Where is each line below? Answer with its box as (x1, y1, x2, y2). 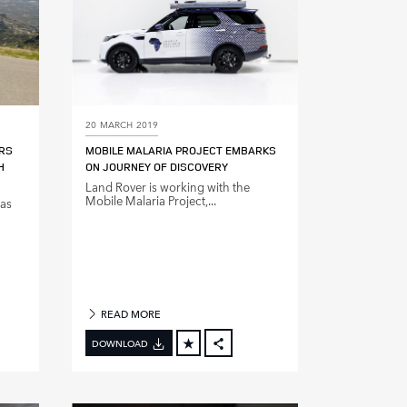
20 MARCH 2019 (85, 116, 159, 132)
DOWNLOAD (92, 335, 148, 351)
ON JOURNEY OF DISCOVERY (85, 159, 228, 175)
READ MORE (98, 306, 162, 323)
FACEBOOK (231, 357, 282, 372)
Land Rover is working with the (85, 178, 250, 196)
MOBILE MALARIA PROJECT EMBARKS (85, 143, 276, 159)
